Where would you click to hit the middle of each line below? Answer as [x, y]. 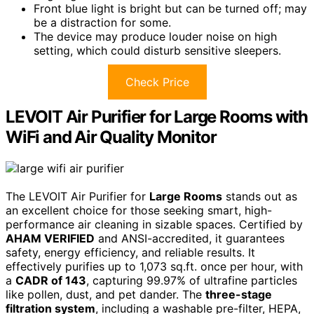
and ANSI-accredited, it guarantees [190, 238]
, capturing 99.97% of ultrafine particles [192, 280]
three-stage [239, 294]
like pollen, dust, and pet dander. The [105, 294]
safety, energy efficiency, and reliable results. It [130, 252]
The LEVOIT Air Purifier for [77, 196]
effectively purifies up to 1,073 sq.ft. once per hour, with [154, 266]
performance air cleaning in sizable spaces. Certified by [154, 224]
